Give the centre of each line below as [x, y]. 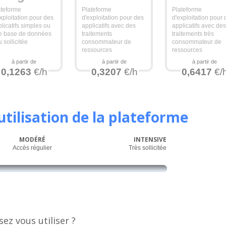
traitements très [193, 34]
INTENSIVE [150, 139]
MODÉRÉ [33, 139]
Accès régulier [33, 148]
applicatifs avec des [109, 26]
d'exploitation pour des [113, 18]
